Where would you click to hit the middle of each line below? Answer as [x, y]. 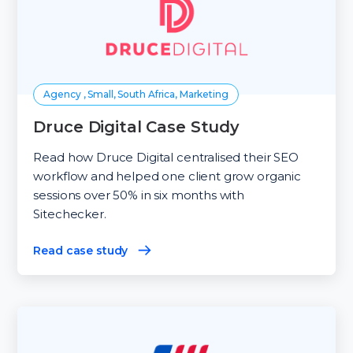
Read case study [81, 250]
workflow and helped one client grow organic [167, 176]
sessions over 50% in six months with [139, 195]
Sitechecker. [70, 214]
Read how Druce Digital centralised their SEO [166, 157]
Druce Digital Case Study [137, 126]
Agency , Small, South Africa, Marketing [136, 94]
